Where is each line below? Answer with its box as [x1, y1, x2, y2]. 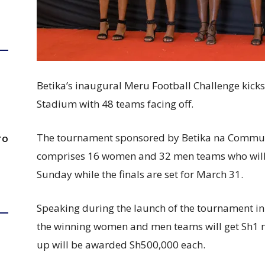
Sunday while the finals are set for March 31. [37, 167, 243, 181]
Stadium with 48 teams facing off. [37, 97, 193, 111]
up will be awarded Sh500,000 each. [37, 238, 205, 251]
